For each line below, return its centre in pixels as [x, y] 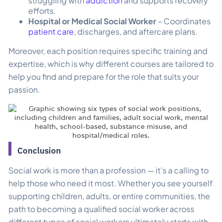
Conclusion [39, 150]
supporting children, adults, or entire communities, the [109, 196]
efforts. [42, 10]
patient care [51, 31]
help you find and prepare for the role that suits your [104, 76]
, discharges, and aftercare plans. [136, 31]
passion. [24, 89]
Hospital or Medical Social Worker [92, 21]
